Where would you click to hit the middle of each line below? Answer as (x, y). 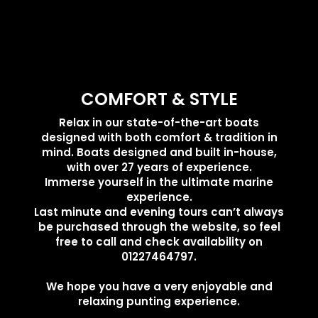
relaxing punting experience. (159, 301)
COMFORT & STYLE (159, 99)
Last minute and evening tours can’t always (159, 212)
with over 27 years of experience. (159, 167)
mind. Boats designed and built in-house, (159, 152)
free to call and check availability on (159, 241)
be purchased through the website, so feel (159, 226)
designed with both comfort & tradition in (159, 137)
